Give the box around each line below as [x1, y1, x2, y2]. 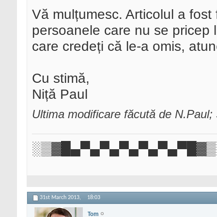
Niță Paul [32, 86, 88, 102]
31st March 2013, [40, 195, 82, 201]
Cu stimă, [32, 70, 90, 86]
